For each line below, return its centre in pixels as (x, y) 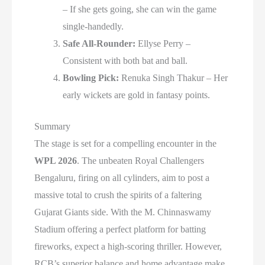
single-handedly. (93, 27)
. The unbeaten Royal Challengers (141, 161)
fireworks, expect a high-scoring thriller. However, (128, 247)
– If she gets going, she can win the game (140, 9)
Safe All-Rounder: (99, 44)
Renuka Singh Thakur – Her (174, 78)
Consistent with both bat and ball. (125, 61)
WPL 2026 (56, 161)
